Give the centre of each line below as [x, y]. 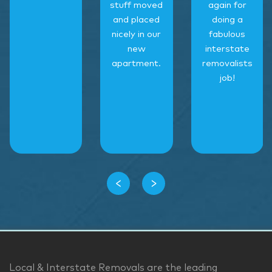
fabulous [227, 35]
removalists [227, 64]
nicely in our [137, 35]
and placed [137, 20]
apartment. [137, 64]
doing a [227, 20]
